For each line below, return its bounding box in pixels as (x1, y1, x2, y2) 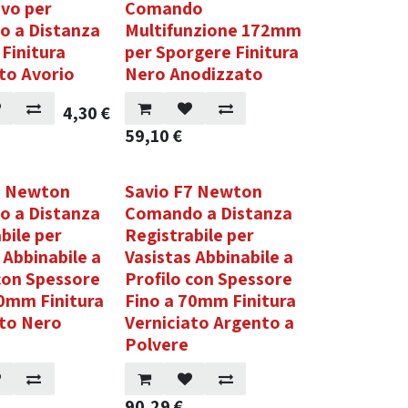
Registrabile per (124, 223, 254, 247)
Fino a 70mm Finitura (124, 289, 296, 312)
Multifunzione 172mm (124, 18, 301, 42)
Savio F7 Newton (124, 179, 262, 203)
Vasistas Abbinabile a (124, 245, 293, 269)
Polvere (124, 332, 189, 356)
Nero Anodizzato (124, 62, 263, 86)
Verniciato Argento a (124, 311, 294, 334)
